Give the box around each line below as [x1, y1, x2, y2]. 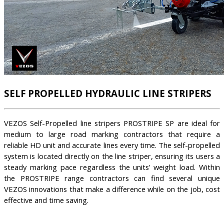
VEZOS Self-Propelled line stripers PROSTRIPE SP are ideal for [4, 118, 220, 128]
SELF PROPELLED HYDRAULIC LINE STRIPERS [4, 86, 211, 99]
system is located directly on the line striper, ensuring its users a [4, 151, 220, 161]
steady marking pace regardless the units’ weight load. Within [4, 162, 220, 172]
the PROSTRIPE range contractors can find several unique [4, 173, 220, 183]
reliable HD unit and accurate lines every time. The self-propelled [4, 140, 220, 150]
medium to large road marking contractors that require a [4, 129, 220, 139]
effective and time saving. [4, 195, 88, 205]
